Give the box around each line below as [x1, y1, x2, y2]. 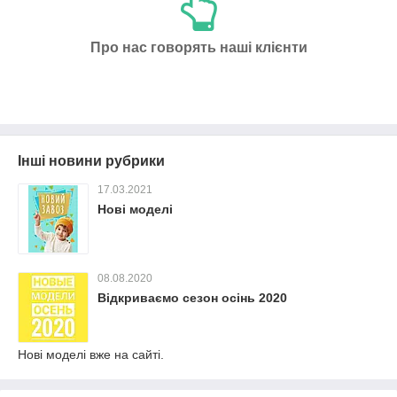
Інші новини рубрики [18, 152, 165, 168]
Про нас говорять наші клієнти [90, 39, 307, 55]
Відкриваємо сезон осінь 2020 [97, 290, 287, 305]
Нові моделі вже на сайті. [18, 346, 164, 362]
